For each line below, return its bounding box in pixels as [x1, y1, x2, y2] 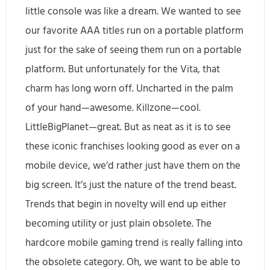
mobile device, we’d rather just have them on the [25, 159, 241, 174]
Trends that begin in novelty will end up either [25, 197, 227, 212]
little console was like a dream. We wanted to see [25, 4, 242, 19]
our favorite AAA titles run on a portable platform [25, 24, 244, 39]
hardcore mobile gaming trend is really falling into [25, 236, 243, 251]
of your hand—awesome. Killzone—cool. [25, 101, 201, 116]
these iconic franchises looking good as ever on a [25, 139, 240, 154]
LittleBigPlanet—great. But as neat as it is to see [25, 120, 231, 135]
